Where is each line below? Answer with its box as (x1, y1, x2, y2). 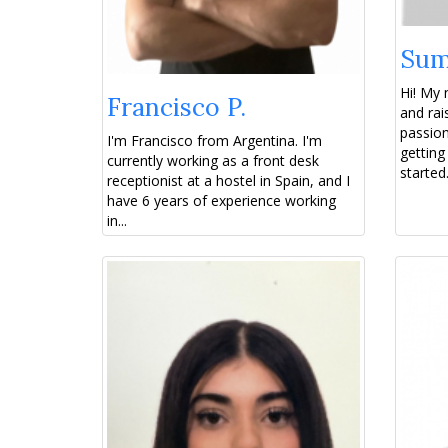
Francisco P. (107, 91, 246, 124)
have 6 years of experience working (107, 191, 336, 211)
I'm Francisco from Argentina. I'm (107, 131, 322, 151)
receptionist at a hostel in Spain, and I (107, 171, 350, 191)
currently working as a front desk (107, 151, 319, 171)
